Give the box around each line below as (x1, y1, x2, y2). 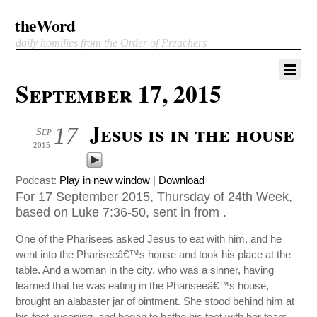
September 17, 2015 (16, 76, 222, 110)
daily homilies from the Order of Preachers (16, 37, 207, 49)
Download (158, 174, 205, 186)
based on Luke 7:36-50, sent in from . (16, 204, 227, 219)
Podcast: (16, 174, 60, 186)
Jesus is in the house (90, 117, 295, 149)
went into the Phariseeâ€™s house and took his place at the (16, 248, 292, 261)
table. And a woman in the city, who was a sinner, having (16, 264, 275, 277)
